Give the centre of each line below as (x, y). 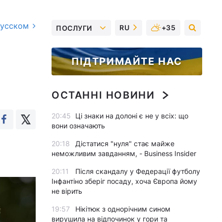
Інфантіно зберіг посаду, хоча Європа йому (124, 181)
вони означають (78, 126)
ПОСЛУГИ (74, 28)
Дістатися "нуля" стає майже (125, 143)
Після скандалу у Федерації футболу (138, 171)
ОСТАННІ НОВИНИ (103, 95)
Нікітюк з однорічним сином (123, 209)
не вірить (67, 191)
